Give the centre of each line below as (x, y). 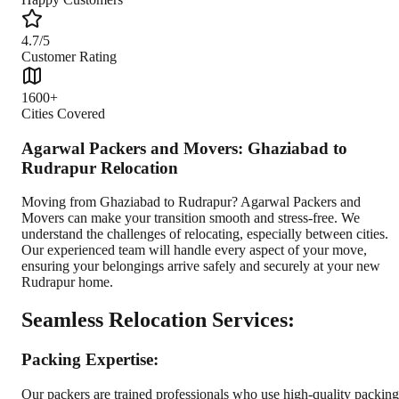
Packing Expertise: (90, 360)
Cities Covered (63, 113)
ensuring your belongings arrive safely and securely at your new (201, 266)
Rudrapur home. (67, 282)
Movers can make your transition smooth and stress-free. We (191, 218)
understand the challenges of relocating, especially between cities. (205, 234)
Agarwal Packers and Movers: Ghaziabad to (184, 148)
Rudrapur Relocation (100, 167)
